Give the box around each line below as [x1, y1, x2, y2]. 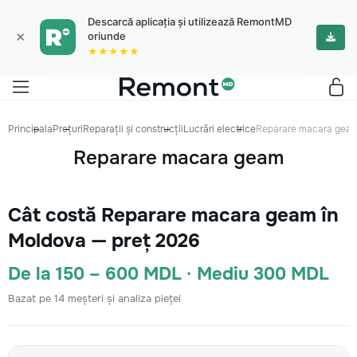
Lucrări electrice [183, 123, 256, 135]
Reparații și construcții [83, 123, 183, 135]
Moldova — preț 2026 [8, 229, 200, 253]
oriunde [88, 29, 126, 42]
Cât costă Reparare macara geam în [8, 203, 339, 227]
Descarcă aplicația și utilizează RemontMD [88, 15, 292, 28]
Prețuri [53, 123, 83, 135]
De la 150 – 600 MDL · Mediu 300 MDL [8, 263, 329, 285]
